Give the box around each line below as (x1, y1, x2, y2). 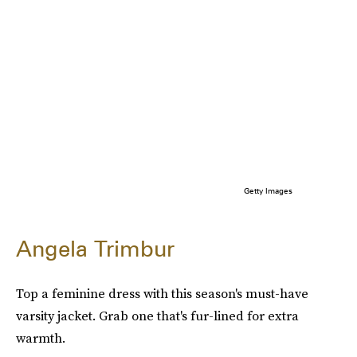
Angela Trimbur (16, 234, 175, 262)
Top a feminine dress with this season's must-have (16, 284, 308, 302)
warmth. (16, 328, 65, 347)
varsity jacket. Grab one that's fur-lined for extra (16, 306, 299, 324)
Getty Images (243, 185, 292, 195)
